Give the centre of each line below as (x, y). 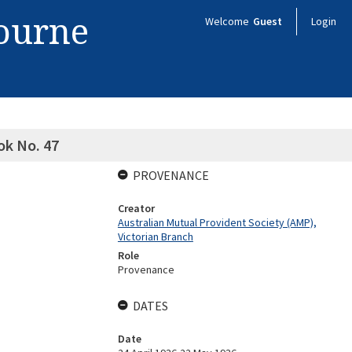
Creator (136, 208)
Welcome (228, 21)
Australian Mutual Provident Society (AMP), (217, 222)
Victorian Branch (155, 236)
